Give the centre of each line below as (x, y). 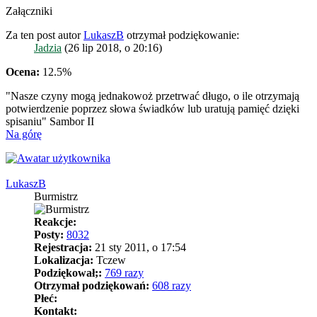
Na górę (24, 134)
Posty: (49, 234)
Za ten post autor (45, 35)
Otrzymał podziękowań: (92, 285)
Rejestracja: (63, 247)
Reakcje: (55, 221)
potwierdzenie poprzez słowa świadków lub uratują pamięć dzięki (152, 108)
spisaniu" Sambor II (50, 121)
